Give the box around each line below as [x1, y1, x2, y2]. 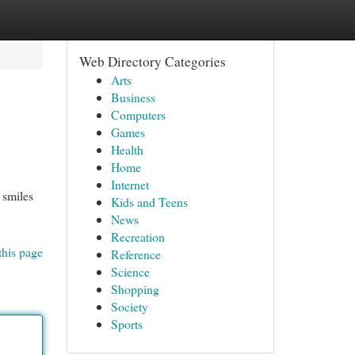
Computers [110, 106, 166, 123]
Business [110, 89, 155, 105]
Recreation [110, 228, 165, 245]
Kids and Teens [110, 193, 188, 210]
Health [110, 141, 143, 158]
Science [110, 263, 150, 280]
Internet [110, 176, 149, 193]
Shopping [110, 281, 159, 297]
